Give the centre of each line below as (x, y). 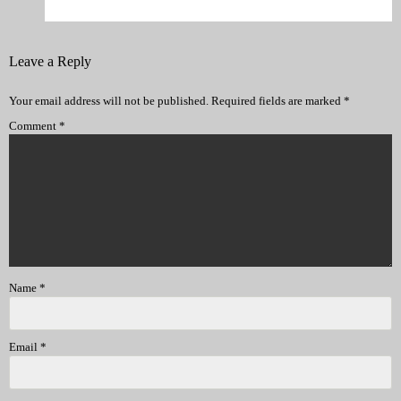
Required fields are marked (277, 100)
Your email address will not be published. (109, 100)
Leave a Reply (50, 61)
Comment (34, 125)
